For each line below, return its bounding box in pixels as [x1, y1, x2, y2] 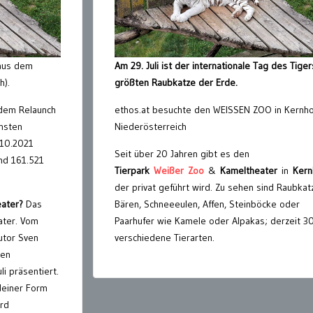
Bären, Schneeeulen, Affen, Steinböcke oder [115, 198, 300, 211]
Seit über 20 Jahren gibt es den [115, 147, 249, 161]
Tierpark [115, 164, 150, 177]
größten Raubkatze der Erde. [115, 76, 238, 89]
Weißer [154, 164, 184, 177]
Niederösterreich [115, 120, 187, 133]
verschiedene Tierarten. [115, 231, 214, 245]
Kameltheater [220, 164, 277, 177]
